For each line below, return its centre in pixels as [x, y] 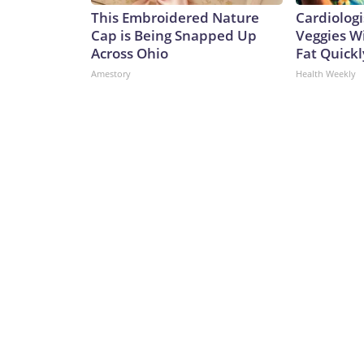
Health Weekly [326, 74]
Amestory [111, 74]
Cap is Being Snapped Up [174, 36]
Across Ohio [130, 54]
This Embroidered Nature [175, 18]
